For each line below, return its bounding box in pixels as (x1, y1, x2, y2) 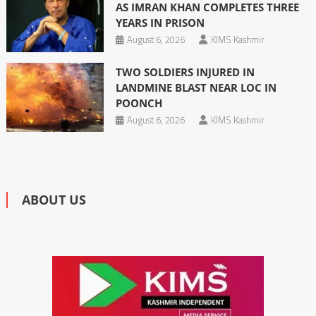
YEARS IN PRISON (115, 16, 205, 30)
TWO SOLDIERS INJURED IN (115, 64, 255, 79)
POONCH (115, 95, 162, 110)
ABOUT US (21, 190, 86, 208)
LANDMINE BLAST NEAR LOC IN (115, 80, 276, 95)
